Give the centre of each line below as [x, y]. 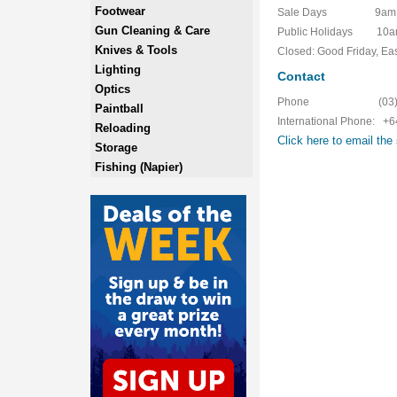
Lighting [118, 70]
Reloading [123, 128]
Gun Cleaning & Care [152, 31]
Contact [302, 76]
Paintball [119, 109]
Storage [116, 148]
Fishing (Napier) [139, 167]
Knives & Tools [136, 50]
